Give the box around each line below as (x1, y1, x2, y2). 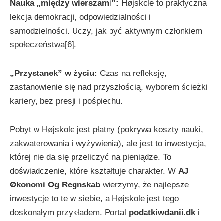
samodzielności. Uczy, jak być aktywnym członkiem (10, 26, 202, 36)
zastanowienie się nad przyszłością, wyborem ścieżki (10, 82, 208, 92)
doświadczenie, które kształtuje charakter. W (10, 166, 178, 176)
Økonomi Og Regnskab (10, 180, 100, 189)
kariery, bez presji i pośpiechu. (10, 96, 123, 106)
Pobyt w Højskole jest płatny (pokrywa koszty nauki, (10, 125, 203, 134)
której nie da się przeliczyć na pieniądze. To (10, 152, 171, 162)
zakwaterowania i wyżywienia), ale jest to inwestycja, (10, 139, 206, 148)
